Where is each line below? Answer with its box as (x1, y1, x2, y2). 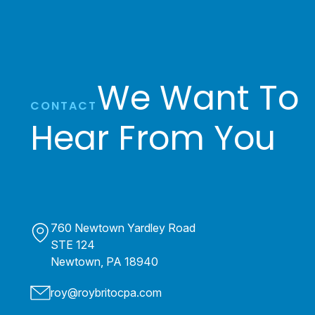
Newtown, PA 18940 (50, 254, 158, 269)
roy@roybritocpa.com (50, 285, 162, 300)
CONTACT (30, 98, 97, 115)
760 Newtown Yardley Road (50, 220, 195, 235)
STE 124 (50, 237, 95, 252)
